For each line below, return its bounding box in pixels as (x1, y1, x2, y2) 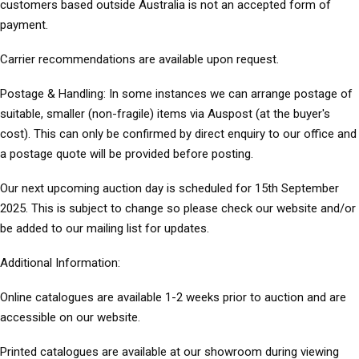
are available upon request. (135, 52, 279, 67)
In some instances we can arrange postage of (106, 87, 353, 102)
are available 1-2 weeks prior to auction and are (94, 290, 346, 305)
